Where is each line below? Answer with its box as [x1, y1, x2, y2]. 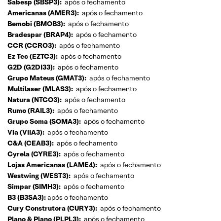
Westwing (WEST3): [7, 171, 71, 180]
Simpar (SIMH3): [7, 182, 61, 191]
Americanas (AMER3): [7, 8, 79, 17]
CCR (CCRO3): [7, 40, 56, 50]
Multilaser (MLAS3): [7, 84, 73, 93]
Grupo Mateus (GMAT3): [7, 73, 86, 82]
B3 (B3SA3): [7, 192, 46, 202]
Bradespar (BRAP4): [7, 30, 73, 39]
